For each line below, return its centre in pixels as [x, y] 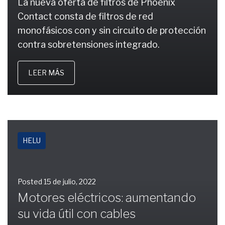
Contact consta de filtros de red [85, 16]
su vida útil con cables [77, 214]
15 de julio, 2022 [70, 182]
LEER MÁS [46, 73]
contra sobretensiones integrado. [89, 44]
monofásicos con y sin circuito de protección [112, 30]
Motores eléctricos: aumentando [107, 198]
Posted [31, 182]
